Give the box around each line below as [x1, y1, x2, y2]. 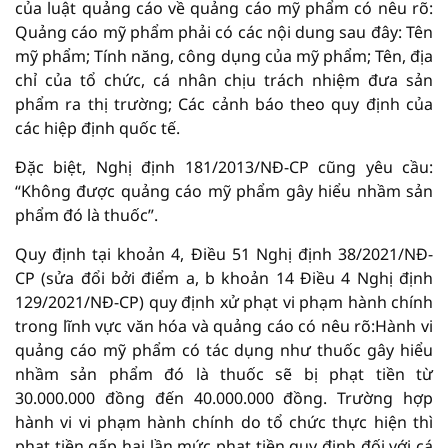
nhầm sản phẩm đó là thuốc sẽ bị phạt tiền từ [15, 363, 433, 386]
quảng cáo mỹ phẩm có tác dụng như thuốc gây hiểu [15, 339, 433, 362]
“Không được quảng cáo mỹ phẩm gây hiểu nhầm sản [15, 180, 433, 203]
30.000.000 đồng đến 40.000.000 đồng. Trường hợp [15, 387, 433, 410]
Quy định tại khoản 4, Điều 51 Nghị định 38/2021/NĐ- [15, 243, 433, 266]
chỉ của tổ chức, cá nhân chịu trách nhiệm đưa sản [15, 69, 433, 92]
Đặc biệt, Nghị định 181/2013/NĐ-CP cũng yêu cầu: [15, 156, 433, 179]
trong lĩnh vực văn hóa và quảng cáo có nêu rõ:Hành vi [15, 315, 433, 338]
